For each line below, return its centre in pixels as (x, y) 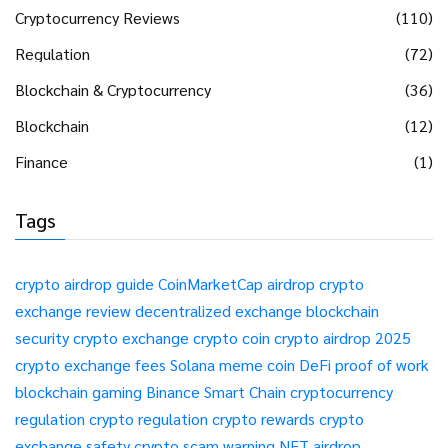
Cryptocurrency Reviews (97, 18)
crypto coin (231, 338)
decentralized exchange (218, 311)
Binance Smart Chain (216, 392)
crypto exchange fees (90, 365)
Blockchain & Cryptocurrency (113, 90)
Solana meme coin (232, 365)
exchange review (73, 311)
